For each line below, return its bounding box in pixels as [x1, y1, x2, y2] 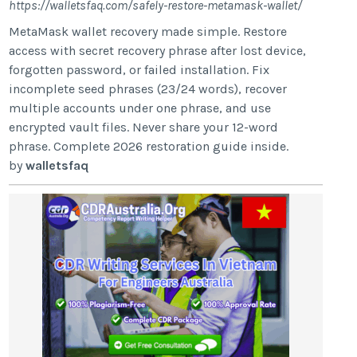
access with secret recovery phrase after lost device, [9, 42, 307, 58]
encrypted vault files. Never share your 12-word [9, 119, 279, 135]
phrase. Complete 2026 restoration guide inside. [9, 138, 289, 154]
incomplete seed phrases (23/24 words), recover [9, 80, 288, 96]
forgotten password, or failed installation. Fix [9, 61, 270, 77]
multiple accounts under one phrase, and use [9, 100, 272, 116]
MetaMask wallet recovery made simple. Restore [9, 23, 288, 39]
